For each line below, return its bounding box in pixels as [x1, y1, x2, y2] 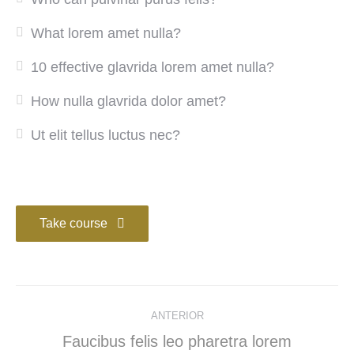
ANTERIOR [150, 309, 204, 322]
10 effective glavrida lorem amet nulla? [31, 58, 275, 75]
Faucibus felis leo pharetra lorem [62, 332, 292, 350]
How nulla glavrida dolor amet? [31, 92, 227, 109]
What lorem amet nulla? [31, 24, 182, 41]
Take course [40, 216, 107, 230]
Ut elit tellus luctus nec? [31, 126, 181, 143]
